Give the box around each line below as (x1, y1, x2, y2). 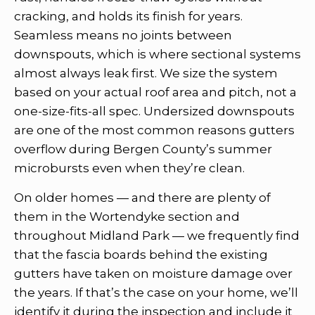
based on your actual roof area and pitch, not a (14, 84, 297, 99)
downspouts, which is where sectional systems (14, 46, 301, 61)
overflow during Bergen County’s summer (14, 141, 272, 156)
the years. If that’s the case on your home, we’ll (14, 285, 298, 300)
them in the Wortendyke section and (14, 209, 240, 224)
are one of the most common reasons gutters (14, 122, 295, 137)
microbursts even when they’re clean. (14, 160, 245, 175)
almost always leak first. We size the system (14, 65, 278, 80)
